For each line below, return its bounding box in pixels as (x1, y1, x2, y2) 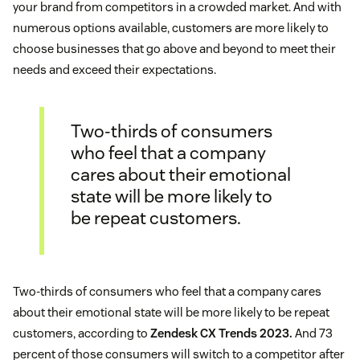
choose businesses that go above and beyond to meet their (13, 41, 336, 57)
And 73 (295, 325, 333, 342)
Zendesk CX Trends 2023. (150, 325, 295, 342)
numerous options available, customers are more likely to (13, 20, 329, 36)
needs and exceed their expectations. (13, 62, 216, 78)
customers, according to (13, 325, 150, 342)
